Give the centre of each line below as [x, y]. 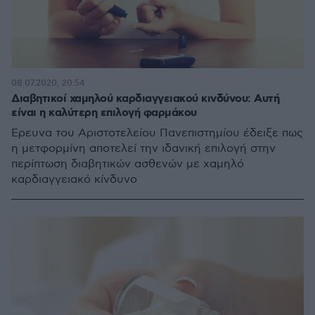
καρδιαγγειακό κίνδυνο [74, 180]
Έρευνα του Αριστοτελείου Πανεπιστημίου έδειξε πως [157, 133]
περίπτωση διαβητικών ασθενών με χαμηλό [128, 164]
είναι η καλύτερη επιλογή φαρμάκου [104, 113]
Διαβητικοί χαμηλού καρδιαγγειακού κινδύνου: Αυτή [145, 99]
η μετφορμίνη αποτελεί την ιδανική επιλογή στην [143, 149]
